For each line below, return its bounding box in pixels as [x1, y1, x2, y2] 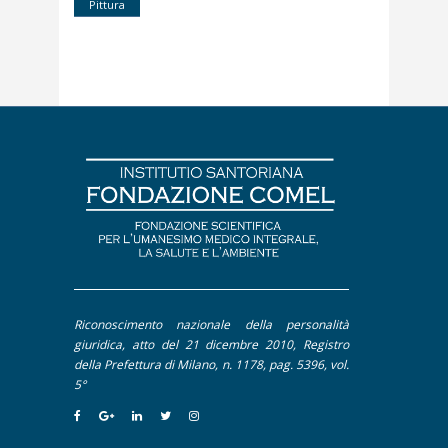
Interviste [109, 80, 177, 101]
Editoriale [109, 47, 174, 68]
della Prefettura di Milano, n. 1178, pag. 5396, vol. [74, 356, 349, 374]
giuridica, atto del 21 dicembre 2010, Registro [74, 336, 349, 354]
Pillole [109, 113, 149, 134]
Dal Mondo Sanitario [109, 14, 246, 35]
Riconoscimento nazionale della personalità [74, 316, 349, 334]
